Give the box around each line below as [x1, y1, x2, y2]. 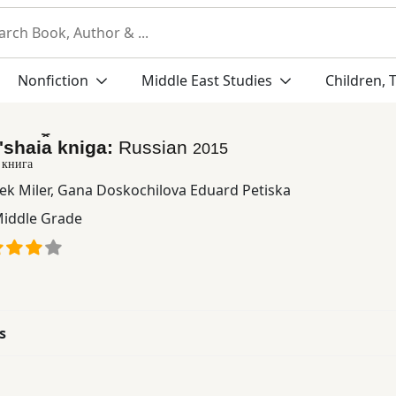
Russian [118, 136, 193, 157]
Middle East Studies [141, 71, 272, 90]
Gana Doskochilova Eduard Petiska [57, 179, 291, 200]
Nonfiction [17, 71, 92, 90]
